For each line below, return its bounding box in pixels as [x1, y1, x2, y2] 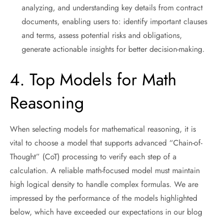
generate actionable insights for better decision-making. [22, 43, 205, 55]
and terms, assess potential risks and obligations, [22, 30, 182, 41]
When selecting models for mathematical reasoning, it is [10, 123, 196, 135]
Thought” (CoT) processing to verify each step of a [10, 151, 177, 162]
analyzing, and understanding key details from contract [22, 2, 203, 13]
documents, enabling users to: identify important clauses [22, 16, 207, 27]
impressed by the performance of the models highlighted [10, 192, 197, 204]
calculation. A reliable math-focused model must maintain [10, 165, 200, 176]
